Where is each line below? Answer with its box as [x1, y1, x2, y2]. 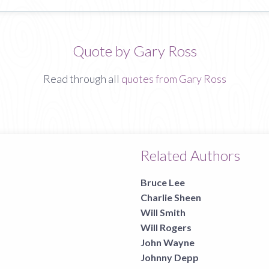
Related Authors [141, 146, 240, 164]
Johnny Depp [141, 252, 199, 263]
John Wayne [141, 237, 195, 248]
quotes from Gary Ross [121, 72, 226, 85]
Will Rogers [141, 222, 192, 233]
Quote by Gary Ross [72, 41, 197, 59]
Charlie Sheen [141, 192, 201, 203]
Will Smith [141, 207, 186, 218]
